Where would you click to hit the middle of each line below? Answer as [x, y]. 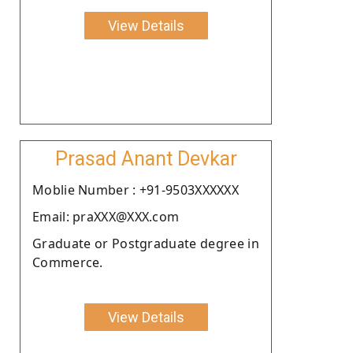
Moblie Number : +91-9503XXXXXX [136, 190]
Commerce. [68, 262]
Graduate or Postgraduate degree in [146, 243]
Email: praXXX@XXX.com [106, 216]
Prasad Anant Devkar [146, 158]
